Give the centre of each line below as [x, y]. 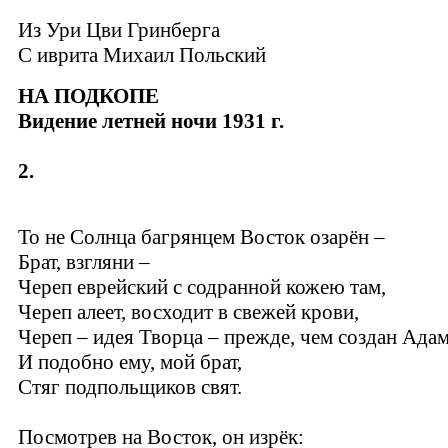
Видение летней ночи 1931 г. [151, 121]
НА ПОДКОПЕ [88, 96]
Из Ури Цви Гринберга [119, 30]
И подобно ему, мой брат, [130, 362]
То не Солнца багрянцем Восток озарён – [201, 237]
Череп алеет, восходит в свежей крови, [188, 312]
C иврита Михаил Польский [142, 55]
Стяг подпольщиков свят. [130, 387]
